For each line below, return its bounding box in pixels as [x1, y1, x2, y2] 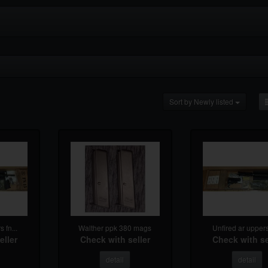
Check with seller [80, 233, 150, 246]
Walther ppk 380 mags [78, 223, 152, 233]
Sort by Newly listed [169, 96, 235, 106]
